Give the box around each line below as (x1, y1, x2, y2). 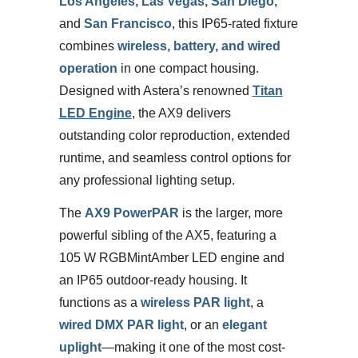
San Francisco (83, 16, 172, 30)
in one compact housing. (117, 61, 259, 75)
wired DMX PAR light (58, 318, 184, 332)
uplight (58, 340, 101, 355)
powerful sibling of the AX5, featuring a (58, 229, 276, 243)
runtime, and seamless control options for (58, 150, 291, 165)
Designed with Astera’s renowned (58, 83, 253, 97)
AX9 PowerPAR (84, 206, 179, 221)
